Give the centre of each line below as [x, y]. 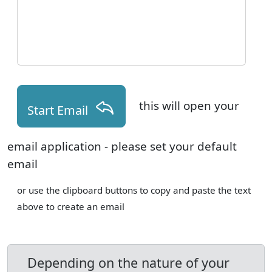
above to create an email [71, 206]
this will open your [189, 105]
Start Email [61, 110]
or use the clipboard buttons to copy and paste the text [134, 190]
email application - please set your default [122, 146]
